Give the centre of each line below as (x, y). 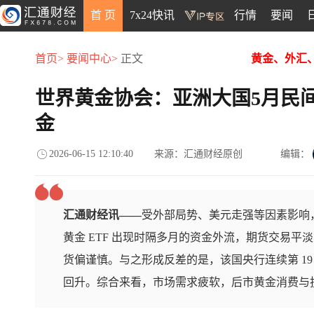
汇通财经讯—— (102, 215)
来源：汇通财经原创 (198, 154)
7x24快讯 (152, 15)
